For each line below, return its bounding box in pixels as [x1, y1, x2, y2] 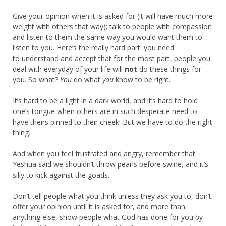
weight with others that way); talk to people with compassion [13, 21, 212, 31]
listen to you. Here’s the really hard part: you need [13, 42, 174, 52]
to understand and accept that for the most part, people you [13, 53, 210, 63]
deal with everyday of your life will [13, 64, 125, 74]
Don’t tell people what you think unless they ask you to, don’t [13, 191, 211, 201]
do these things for [137, 64, 201, 74]
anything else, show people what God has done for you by [13, 212, 203, 222]
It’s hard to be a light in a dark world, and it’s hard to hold [13, 95, 198, 105]
